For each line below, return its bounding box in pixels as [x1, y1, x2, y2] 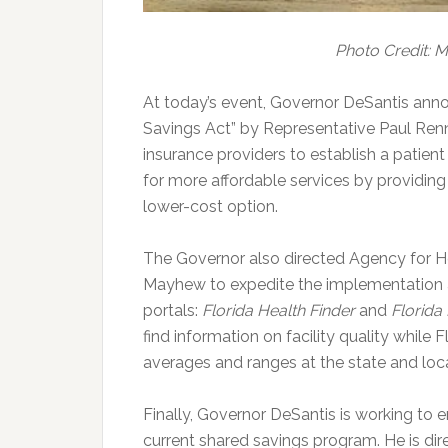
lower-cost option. [143, 197, 278, 217]
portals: [143, 301, 202, 321]
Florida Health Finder [202, 301, 355, 321]
